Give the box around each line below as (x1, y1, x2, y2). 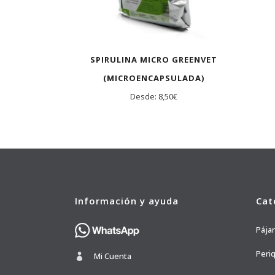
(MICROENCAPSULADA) (103, 72, 204, 84)
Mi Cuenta (94, 250, 131, 262)
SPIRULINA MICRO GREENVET (90, 54, 217, 66)
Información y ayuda (75, 195, 179, 207)
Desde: (130, 91, 158, 103)
